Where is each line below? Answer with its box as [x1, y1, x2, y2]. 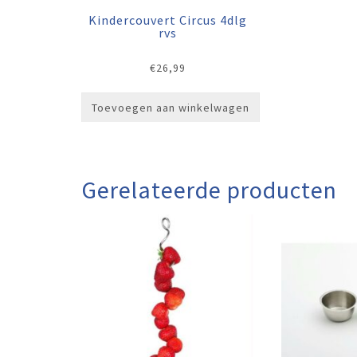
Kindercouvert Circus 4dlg [88, 11, 247, 28]
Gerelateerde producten [81, 174, 337, 205]
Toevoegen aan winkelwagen [92, 100, 249, 115]
